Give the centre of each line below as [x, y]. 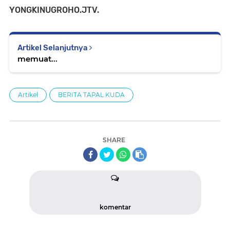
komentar [115, 207]
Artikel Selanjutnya [53, 47]
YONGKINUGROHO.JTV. [54, 10]
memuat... [37, 59]
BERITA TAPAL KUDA [91, 94]
